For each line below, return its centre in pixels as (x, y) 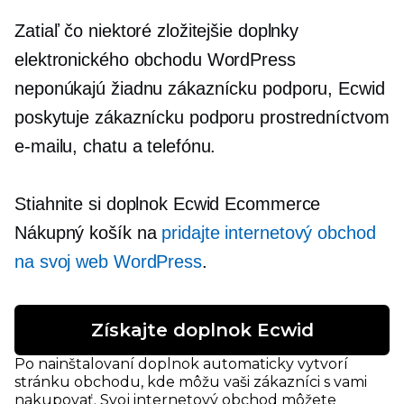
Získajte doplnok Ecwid (202, 330)
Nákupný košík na (88, 233)
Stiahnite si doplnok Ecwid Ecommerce (168, 204)
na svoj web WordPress (108, 262)
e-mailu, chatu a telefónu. (115, 146)
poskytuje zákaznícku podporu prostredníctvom (202, 117)
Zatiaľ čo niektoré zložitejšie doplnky (157, 31)
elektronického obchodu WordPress (155, 60)
